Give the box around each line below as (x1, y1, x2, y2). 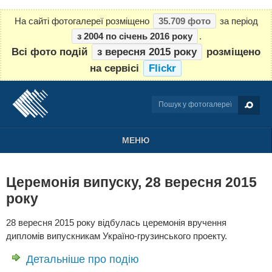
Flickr (148, 63, 176, 73)
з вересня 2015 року (97, 46, 197, 57)
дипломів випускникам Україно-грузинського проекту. (6, 230, 227, 241)
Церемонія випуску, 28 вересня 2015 (6, 174, 257, 190)
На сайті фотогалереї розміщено (14, 16, 152, 26)
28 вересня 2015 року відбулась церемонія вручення (6, 217, 226, 228)
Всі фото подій (12, 46, 90, 57)
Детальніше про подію (26, 253, 139, 265)
